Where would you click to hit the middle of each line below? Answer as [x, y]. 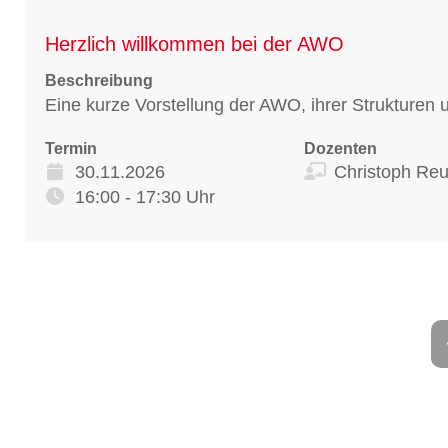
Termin [71, 148]
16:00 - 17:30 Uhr [145, 196]
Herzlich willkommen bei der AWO [194, 43]
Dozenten [340, 148]
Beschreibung [99, 80]
